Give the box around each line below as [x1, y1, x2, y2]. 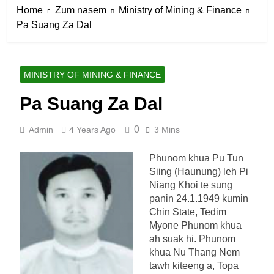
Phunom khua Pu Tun [149, 152, 243, 163]
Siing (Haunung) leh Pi [149, 166, 248, 177]
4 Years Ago [69, 124, 116, 135]
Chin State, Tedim [149, 206, 226, 217]
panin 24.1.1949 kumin [149, 193, 248, 204]
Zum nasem [55, 4, 106, 15]
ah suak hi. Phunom [149, 233, 235, 244]
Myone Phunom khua [149, 220, 242, 231]
